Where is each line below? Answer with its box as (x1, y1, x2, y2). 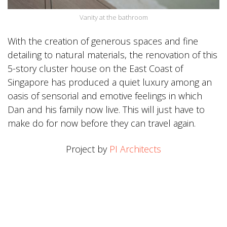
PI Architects (109, 143, 161, 156)
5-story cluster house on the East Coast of (8, 62, 183, 75)
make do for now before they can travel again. (8, 117, 196, 130)
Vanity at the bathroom (79, 13, 148, 22)
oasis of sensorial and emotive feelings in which (8, 90, 202, 102)
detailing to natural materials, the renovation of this (8, 49, 217, 61)
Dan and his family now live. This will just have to (8, 103, 205, 116)
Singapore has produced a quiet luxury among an (8, 76, 212, 89)
